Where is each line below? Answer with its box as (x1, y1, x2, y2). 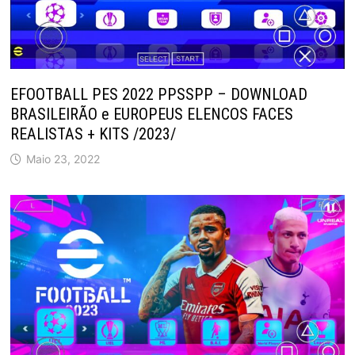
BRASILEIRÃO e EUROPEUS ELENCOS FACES (10, 105, 293, 124)
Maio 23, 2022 (25, 152, 100, 166)
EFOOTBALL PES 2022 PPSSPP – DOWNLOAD (10, 85, 307, 105)
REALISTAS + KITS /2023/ (10, 124, 176, 144)
